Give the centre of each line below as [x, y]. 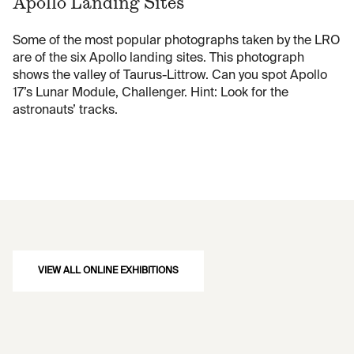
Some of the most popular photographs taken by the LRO [177, 41]
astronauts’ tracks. [65, 111]
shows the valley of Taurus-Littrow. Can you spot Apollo [170, 76]
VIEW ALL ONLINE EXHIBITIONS [108, 271]
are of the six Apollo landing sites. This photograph [158, 59]
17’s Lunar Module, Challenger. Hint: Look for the [151, 94]
